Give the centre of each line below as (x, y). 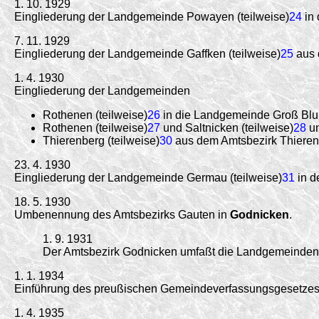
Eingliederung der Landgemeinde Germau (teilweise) (148, 177)
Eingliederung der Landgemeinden (102, 90)
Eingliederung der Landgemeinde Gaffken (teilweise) (147, 53)
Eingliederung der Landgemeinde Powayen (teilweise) (152, 16)
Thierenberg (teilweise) (101, 140)
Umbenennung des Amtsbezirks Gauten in (122, 214)
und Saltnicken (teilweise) (227, 127)
